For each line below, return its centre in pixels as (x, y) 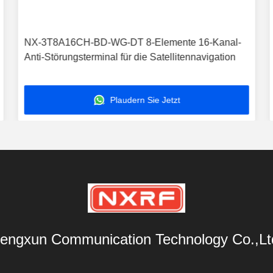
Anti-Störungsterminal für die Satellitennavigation (130, 57)
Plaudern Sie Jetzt (144, 100)
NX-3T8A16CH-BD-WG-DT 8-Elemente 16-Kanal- (133, 42)
